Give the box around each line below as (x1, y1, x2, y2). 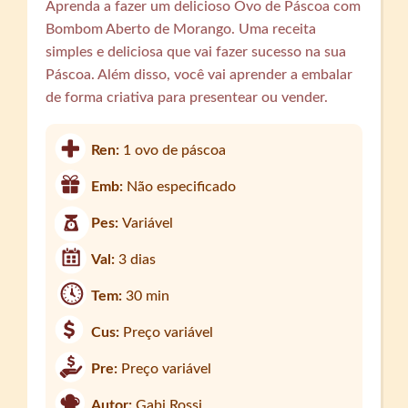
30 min (126, 289, 170, 304)
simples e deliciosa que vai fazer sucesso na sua (46, 44, 347, 59)
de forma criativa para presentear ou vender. (46, 89, 329, 105)
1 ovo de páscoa (123, 143, 227, 158)
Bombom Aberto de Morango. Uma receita (46, 21, 317, 36)
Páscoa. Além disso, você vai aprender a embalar (46, 66, 353, 82)
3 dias (118, 252, 157, 268)
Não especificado (127, 179, 237, 195)
